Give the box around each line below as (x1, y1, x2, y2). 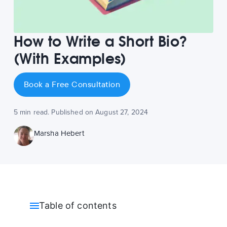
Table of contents (39, 200, 117, 211)
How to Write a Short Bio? (13, 32, 188, 51)
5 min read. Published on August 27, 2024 (13, 107, 148, 117)
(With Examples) (13, 49, 127, 68)
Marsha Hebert (33, 128, 84, 138)
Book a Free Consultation (23, 79, 121, 90)
